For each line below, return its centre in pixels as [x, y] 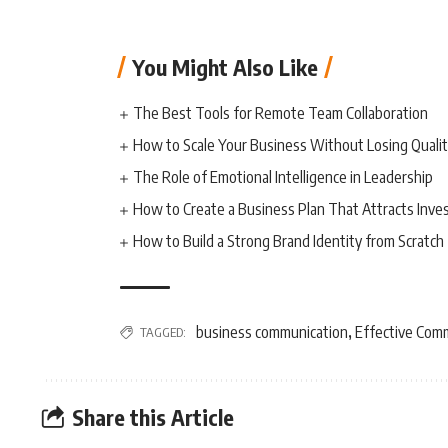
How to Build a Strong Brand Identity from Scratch [289, 241]
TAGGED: [163, 332]
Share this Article [152, 416]
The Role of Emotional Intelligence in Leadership [283, 177]
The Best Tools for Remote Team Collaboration [281, 113]
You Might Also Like [225, 67]
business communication [272, 332]
